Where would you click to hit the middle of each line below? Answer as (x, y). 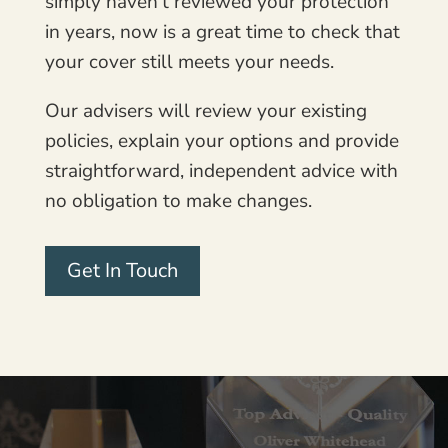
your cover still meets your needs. (189, 61)
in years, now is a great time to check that (222, 31)
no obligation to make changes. (178, 200)
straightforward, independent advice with (221, 170)
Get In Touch (122, 270)
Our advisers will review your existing (205, 110)
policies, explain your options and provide (221, 140)
